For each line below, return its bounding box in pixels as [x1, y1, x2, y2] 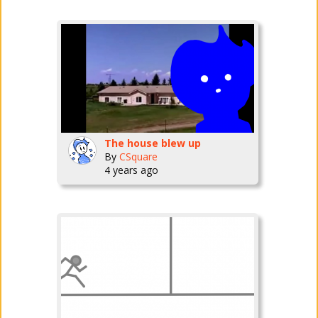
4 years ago [104, 163, 158, 177]
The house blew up [104, 136, 201, 150]
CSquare [119, 150, 158, 163]
